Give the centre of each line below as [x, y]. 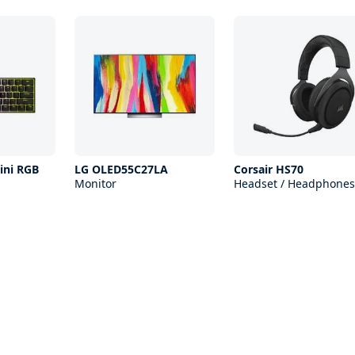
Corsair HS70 [268, 170]
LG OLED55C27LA [121, 170]
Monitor [95, 184]
